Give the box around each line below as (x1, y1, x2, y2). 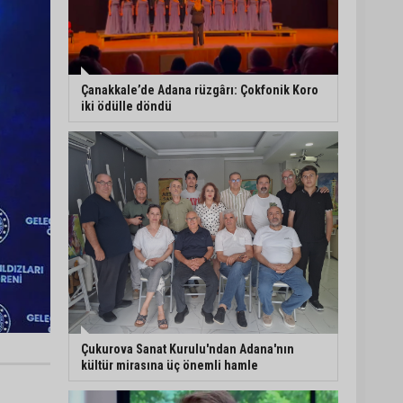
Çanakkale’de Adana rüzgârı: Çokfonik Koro (81, 83, 318, 98)
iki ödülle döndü (81, 99, 172, 114)
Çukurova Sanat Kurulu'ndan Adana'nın (81, 342, 294, 357)
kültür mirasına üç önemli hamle (81, 358, 258, 373)
